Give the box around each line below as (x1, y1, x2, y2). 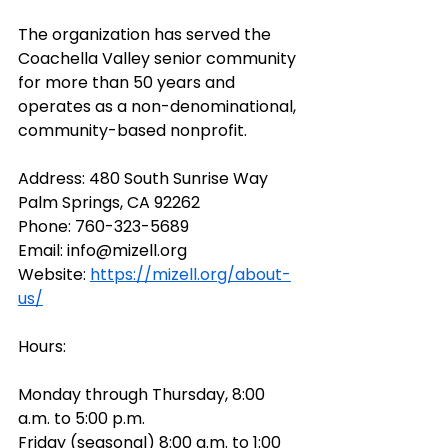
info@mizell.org (67, 238, 187, 262)
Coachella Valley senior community (18, 46, 300, 70)
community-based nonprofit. (18, 118, 251, 142)
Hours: (18, 334, 70, 358)
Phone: (18, 214, 71, 238)
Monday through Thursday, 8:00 (18, 382, 269, 406)
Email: (18, 238, 67, 262)
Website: (18, 262, 90, 286)
